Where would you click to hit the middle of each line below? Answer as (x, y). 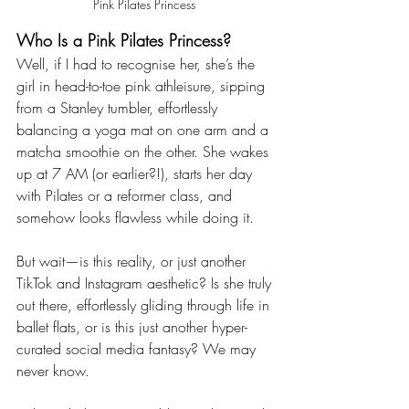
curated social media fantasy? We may (138, 349)
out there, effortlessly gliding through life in (145, 305)
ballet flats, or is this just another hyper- (132, 327)
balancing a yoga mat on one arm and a (145, 130)
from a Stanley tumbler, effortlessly (119, 108)
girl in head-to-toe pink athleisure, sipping (143, 86)
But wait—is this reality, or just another (133, 262)
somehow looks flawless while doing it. (135, 218)
